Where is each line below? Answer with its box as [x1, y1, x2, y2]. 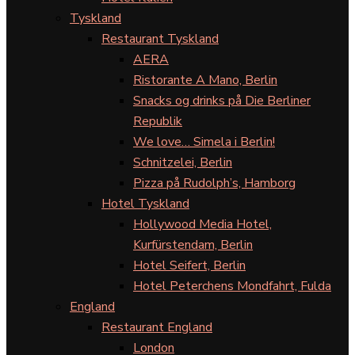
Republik [133, 113, 182, 130]
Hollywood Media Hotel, [133, 216, 272, 233]
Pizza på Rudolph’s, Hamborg [133, 174, 296, 192]
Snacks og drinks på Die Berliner [133, 92, 311, 109]
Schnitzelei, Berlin [133, 154, 232, 171]
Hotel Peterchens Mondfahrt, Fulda [133, 277, 331, 295]
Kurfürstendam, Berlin [133, 236, 253, 254]
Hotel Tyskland [101, 195, 189, 212]
